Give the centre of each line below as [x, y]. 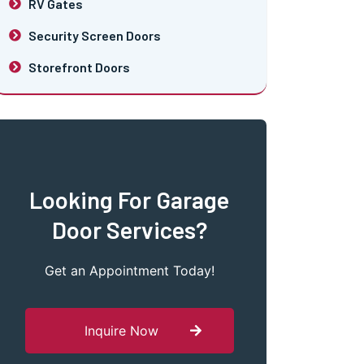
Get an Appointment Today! [129, 270]
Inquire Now [122, 331]
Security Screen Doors [94, 35]
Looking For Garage [130, 199]
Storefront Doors [79, 67]
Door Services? [129, 229]
